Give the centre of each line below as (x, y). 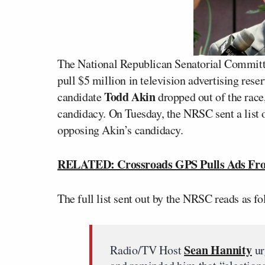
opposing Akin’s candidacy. (120, 130)
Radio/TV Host (147, 250)
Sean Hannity (218, 250)
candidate (81, 97)
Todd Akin (130, 97)
